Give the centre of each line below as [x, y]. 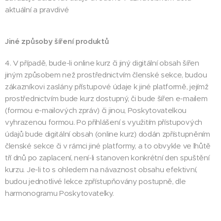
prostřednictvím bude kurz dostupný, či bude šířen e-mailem [106, 98]
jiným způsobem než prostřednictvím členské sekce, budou [106, 75]
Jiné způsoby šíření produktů [57, 41]
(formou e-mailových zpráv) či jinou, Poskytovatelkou [96, 110]
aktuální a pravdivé [37, 10]
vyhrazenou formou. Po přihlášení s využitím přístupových [104, 122]
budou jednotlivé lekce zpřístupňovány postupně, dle [95, 181]
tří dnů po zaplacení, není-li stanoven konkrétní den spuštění [107, 158]
